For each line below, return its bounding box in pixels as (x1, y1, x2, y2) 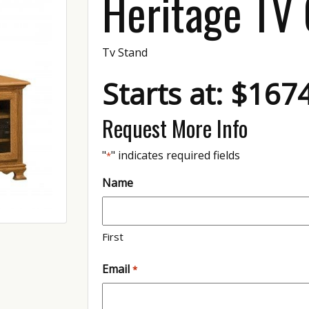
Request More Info (102, 111, 248, 144)
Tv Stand (102, 44, 148, 60)
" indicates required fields (111, 147, 241, 163)
